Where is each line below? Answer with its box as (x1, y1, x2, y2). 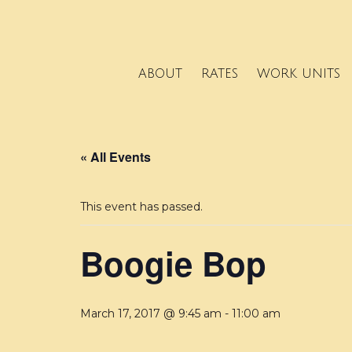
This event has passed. (80, 200, 203, 214)
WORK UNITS (256, 66, 340, 81)
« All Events (80, 148, 151, 167)
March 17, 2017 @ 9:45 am (80, 306, 222, 321)
